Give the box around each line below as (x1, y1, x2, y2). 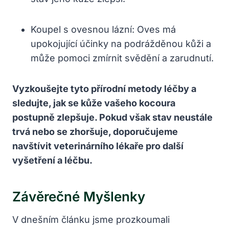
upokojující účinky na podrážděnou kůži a (31, 38, 211, 49)
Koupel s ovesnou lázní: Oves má (31, 24, 176, 35)
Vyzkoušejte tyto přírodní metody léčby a (12, 83, 196, 94)
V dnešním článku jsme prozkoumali (12, 214, 170, 225)
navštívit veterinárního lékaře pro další (12, 140, 184, 151)
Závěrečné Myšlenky (12, 188, 145, 204)
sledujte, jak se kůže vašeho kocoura (12, 97, 175, 108)
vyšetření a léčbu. (12, 154, 93, 166)
